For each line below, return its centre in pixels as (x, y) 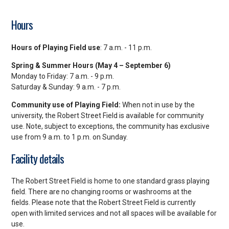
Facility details (37, 158)
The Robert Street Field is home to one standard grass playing (110, 181)
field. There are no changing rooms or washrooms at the (101, 192)
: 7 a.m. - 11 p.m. (126, 47)
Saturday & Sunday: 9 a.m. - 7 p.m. (66, 87)
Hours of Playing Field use (55, 47)
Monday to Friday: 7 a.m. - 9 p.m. (62, 76)
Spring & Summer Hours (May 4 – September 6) (91, 65)
